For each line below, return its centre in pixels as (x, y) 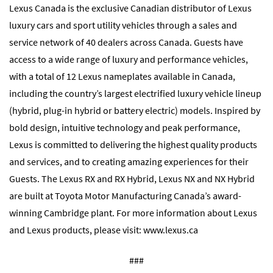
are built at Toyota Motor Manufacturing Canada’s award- (125, 196)
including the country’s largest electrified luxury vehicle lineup (135, 94)
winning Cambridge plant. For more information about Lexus (133, 213)
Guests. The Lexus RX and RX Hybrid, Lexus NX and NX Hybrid (132, 179)
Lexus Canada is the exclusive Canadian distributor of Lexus (130, 8)
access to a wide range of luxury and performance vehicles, (129, 59)
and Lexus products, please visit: (76, 230)
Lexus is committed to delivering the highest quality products (133, 145)
